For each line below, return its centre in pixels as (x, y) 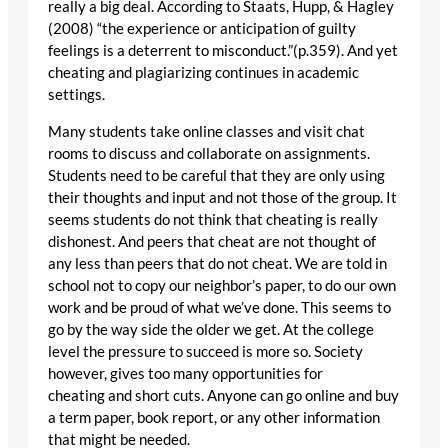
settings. (76, 95)
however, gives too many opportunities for (185, 373)
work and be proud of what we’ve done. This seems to (219, 307)
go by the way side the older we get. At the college (211, 329)
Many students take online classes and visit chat (206, 131)
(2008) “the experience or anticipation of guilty (202, 29)
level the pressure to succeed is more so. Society (205, 351)
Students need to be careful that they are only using (216, 175)
